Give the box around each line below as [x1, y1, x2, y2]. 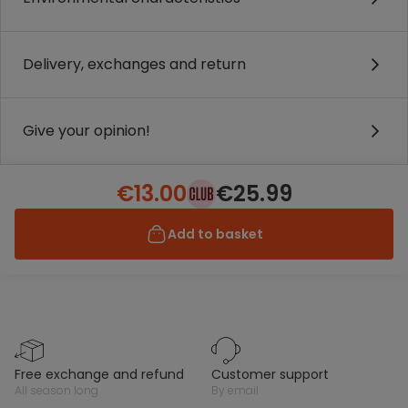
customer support [221, 365, 329, 383]
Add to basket [167, 225, 263, 243]
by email [219, 382, 259, 398]
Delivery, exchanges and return [23, 54, 246, 75]
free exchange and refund [21, 365, 184, 383]
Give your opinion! [23, 120, 150, 141]
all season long [22, 382, 98, 398]
